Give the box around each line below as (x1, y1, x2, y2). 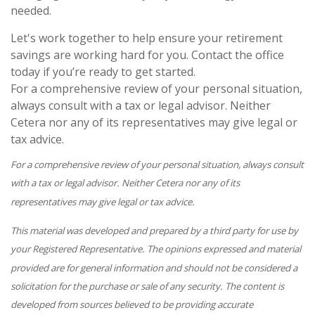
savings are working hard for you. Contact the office (11, 46, 284, 63)
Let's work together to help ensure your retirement (11, 30, 283, 46)
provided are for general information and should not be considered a (11, 261, 297, 274)
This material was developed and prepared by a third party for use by (11, 224, 298, 237)
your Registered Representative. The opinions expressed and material (11, 243, 301, 256)
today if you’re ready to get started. (11, 63, 195, 79)
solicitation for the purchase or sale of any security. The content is (11, 279, 284, 292)
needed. (11, 2, 51, 18)
